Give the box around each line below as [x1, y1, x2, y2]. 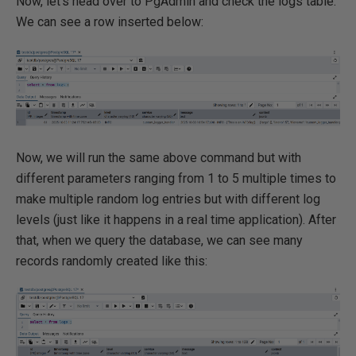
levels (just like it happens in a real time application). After [16, 211, 336, 227]
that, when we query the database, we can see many [16, 232, 303, 248]
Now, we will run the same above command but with [16, 149, 301, 165]
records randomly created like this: [16, 253, 207, 269]
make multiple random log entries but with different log [16, 191, 320, 207]
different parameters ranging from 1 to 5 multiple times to [16, 170, 336, 186]
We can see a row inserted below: [16, 14, 203, 30]
